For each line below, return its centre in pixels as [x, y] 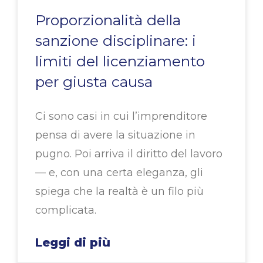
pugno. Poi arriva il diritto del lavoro [129, 154]
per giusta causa [94, 82]
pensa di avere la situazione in [115, 135]
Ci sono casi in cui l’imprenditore [121, 117]
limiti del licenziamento [120, 61]
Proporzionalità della [108, 20]
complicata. [66, 210]
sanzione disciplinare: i [116, 41]
